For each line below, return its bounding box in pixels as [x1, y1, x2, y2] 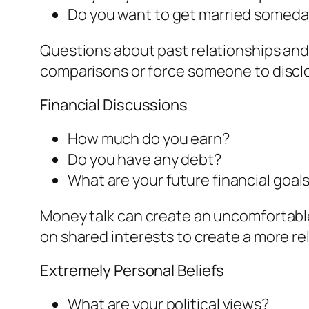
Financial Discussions [40, 94, 188, 116]
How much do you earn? [68, 128, 230, 150]
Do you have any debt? [68, 149, 221, 170]
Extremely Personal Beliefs [40, 260, 225, 281]
